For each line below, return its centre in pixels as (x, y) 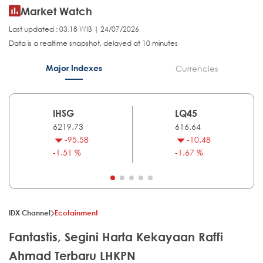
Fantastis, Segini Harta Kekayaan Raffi (116, 237)
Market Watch (56, 11)
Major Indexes (74, 68)
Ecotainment (76, 213)
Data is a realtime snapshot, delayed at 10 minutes (93, 43)
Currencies (196, 69)
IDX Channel (30, 213)
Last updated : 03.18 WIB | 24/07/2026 (74, 29)
